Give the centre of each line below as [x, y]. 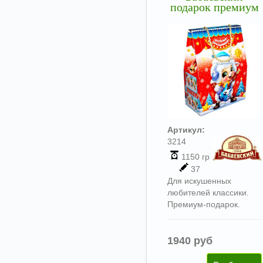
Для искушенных [199, 181]
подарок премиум [214, 8]
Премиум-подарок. [204, 204]
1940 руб [190, 240]
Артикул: [186, 129]
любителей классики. [208, 192]
